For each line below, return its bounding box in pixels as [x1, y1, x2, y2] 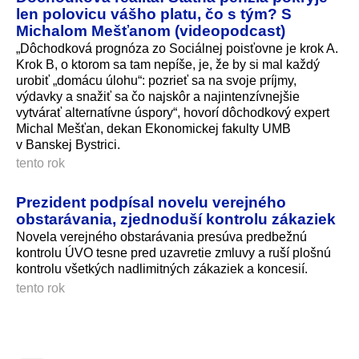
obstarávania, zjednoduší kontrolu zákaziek [16, 210, 336, 228]
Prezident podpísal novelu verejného [16, 193, 286, 212]
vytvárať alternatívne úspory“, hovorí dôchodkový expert [16, 105, 329, 119]
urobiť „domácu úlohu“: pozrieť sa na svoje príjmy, [16, 73, 296, 87]
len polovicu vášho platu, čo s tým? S [16, 4, 292, 22]
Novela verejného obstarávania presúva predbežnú [16, 230, 307, 244]
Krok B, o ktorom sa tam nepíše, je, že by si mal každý [16, 57, 320, 71]
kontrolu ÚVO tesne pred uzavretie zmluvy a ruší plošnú [16, 246, 331, 260]
